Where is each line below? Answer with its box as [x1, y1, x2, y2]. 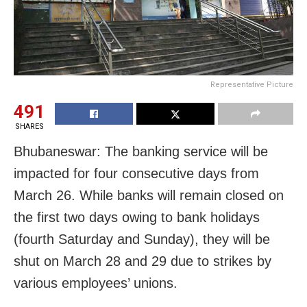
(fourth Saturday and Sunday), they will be [14, 232, 270, 247]
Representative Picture [210, 80, 293, 90]
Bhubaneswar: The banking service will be [14, 144, 268, 160]
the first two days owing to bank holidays [14, 210, 260, 225]
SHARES [14, 122, 44, 132]
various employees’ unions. [14, 275, 177, 291]
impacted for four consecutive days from [14, 166, 259, 182]
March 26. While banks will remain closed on [14, 188, 284, 204]
